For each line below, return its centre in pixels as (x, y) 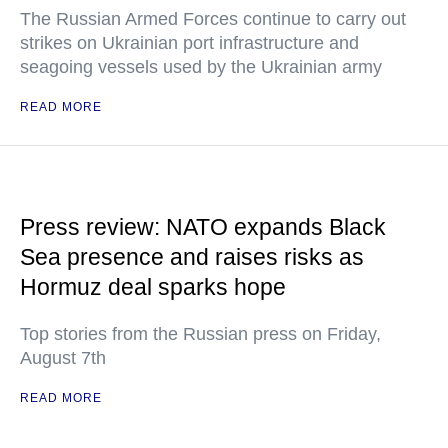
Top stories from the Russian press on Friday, (200, 334)
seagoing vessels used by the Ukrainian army (201, 67)
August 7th (63, 358)
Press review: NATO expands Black (203, 227)
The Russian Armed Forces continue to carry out (213, 19)
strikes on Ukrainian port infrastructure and (189, 43)
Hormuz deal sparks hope (153, 287)
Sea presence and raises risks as (192, 257)
